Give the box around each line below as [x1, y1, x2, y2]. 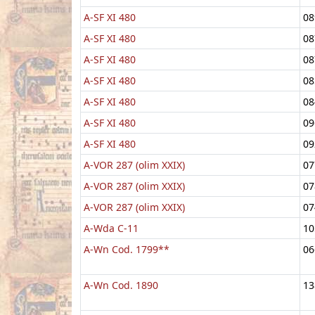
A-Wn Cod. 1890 [84, 278, 158, 292]
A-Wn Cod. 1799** [84, 242, 169, 256]
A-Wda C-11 [84, 221, 139, 235]
